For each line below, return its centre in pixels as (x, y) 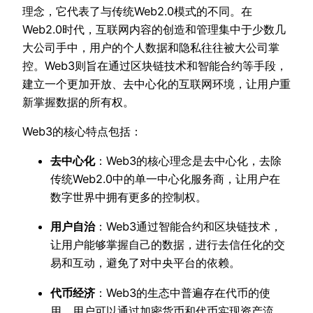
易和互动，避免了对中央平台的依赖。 (145, 263)
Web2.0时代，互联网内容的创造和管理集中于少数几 (154, 29)
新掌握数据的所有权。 (78, 102)
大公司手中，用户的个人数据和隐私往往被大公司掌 (151, 47)
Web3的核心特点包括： (82, 131)
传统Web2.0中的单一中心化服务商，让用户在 (165, 179)
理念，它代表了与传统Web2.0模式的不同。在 (137, 11)
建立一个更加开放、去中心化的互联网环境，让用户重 (156, 83)
